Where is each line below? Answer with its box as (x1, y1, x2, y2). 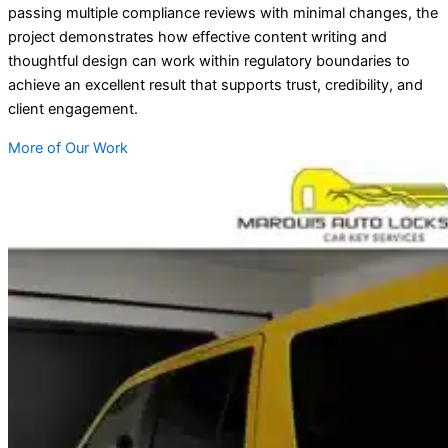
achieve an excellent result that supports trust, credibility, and (8, 76, 423, 95)
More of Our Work (8, 138, 128, 157)
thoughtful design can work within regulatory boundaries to (8, 52, 410, 71)
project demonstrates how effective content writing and (8, 28, 387, 47)
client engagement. (8, 100, 138, 119)
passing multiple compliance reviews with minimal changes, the (8, 4, 438, 23)
